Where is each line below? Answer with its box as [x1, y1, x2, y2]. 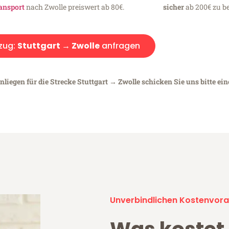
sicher [163, 2, 184, 12]
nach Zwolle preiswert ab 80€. [25, 2, 125, 12]
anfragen [100, 39, 140, 52]
